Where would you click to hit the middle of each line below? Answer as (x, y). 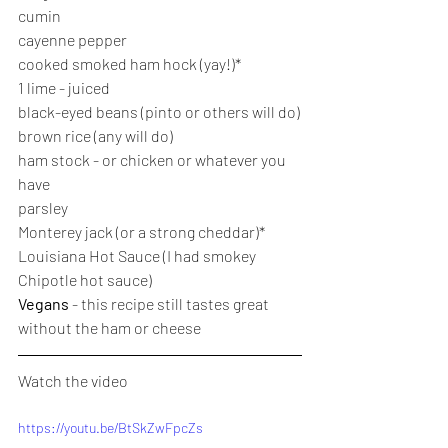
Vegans (45, 303)
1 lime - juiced (64, 87)
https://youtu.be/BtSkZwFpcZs (110, 427)
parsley (43, 207)
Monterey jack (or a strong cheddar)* (141, 231)
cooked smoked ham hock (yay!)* (129, 63)
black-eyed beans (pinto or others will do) (159, 111)
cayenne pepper (72, 39)
